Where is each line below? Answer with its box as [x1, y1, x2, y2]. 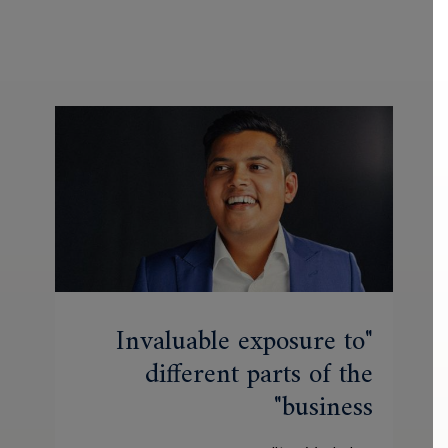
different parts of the [160, 351, 388, 400]
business [297, 384, 388, 433]
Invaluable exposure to [131, 318, 380, 367]
